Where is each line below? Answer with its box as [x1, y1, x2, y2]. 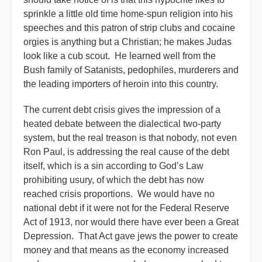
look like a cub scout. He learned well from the [23, 51, 216, 61]
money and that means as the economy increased [23, 245, 229, 256]
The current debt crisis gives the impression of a [23, 105, 220, 115]
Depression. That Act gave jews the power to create [23, 231, 238, 242]
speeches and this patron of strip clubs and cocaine [23, 23, 235, 33]
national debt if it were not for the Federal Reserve [23, 203, 229, 213]
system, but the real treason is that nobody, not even [23, 133, 237, 143]
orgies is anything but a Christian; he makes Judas [23, 37, 232, 47]
